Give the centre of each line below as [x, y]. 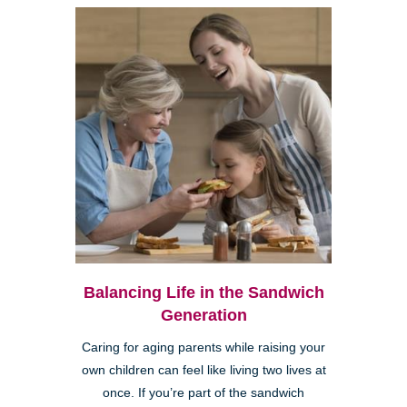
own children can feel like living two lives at [203, 371]
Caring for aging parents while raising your [203, 348]
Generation [203, 316]
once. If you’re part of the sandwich [203, 393]
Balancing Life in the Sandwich [203, 293]
